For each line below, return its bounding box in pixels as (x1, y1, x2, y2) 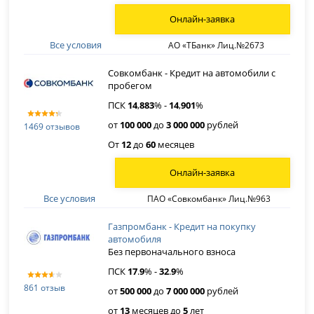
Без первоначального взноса (108, 245, 236, 258)
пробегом (108, 79, 153, 92)
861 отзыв (24, 281, 66, 294)
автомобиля (108, 233, 162, 245)
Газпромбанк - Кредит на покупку (108, 220, 257, 233)
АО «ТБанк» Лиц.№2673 (168, 39, 264, 51)
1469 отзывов (24, 120, 81, 132)
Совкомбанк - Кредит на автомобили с (108, 67, 276, 79)
